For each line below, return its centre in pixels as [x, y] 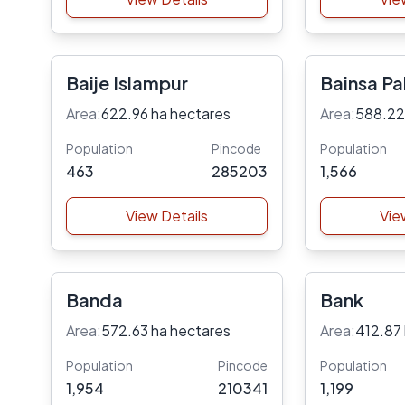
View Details [166, 216]
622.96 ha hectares [166, 113]
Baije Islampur [127, 83]
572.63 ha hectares [166, 330]
